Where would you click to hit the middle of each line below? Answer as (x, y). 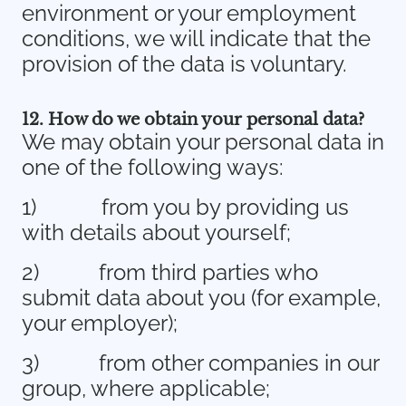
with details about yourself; (156, 232)
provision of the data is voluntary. (184, 64)
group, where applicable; (146, 388)
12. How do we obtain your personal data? (193, 120)
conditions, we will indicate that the (196, 39)
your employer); (100, 323)
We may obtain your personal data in (203, 142)
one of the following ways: (153, 167)
